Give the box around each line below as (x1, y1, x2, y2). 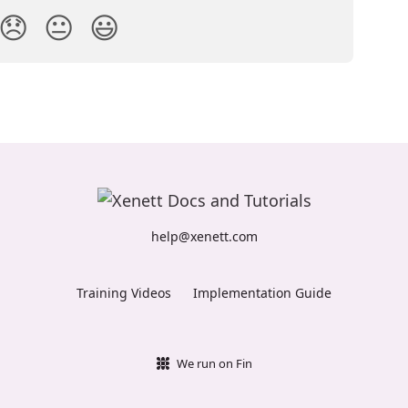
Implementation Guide (193, 284, 331, 301)
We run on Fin (176, 355, 252, 372)
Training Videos (76, 284, 171, 301)
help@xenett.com (150, 228, 258, 245)
